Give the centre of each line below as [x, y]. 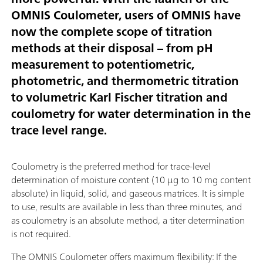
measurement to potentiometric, [103, 64]
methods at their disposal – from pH [112, 48]
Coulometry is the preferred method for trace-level [111, 166]
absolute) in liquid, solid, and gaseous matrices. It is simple [128, 193]
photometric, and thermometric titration [125, 80]
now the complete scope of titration [112, 31]
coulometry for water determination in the [131, 113]
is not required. [41, 233]
